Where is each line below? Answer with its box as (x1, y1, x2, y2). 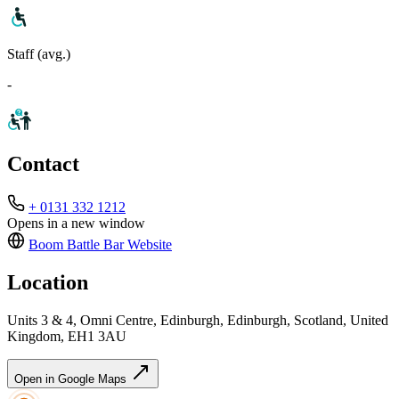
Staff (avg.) (7, 45, 70, 61)
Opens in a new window (7, 216, 145, 232)
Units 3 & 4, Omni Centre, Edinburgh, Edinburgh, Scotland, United (7, 313, 388, 329)
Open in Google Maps (14, 372, 130, 387)
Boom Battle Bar (28, 237, 124, 253)
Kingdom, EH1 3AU (7, 329, 126, 345)
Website (124, 237, 172, 253)
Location (7, 271, 88, 295)
